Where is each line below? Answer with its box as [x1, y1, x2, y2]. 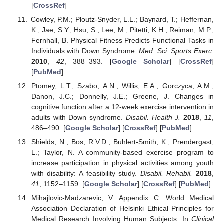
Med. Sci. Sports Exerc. [139, 46, 214, 55]
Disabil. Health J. [125, 113, 181, 121]
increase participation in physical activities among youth [31, 159, 214, 167]
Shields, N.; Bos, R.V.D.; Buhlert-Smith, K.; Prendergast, [31, 138, 214, 146]
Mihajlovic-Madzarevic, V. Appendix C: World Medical [31, 194, 214, 202]
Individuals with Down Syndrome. [31, 46, 139, 55]
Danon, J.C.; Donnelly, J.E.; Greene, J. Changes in [31, 92, 214, 100]
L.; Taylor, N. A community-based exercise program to [31, 148, 214, 156]
